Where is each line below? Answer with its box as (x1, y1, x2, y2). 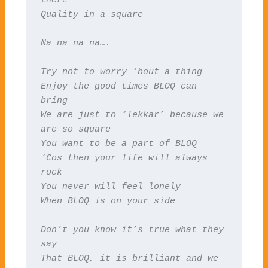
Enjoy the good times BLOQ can (40, 81, 197, 91)
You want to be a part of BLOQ (40, 138, 197, 148)
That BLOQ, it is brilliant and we (40, 253, 218, 263)
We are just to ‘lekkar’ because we (40, 109, 224, 120)
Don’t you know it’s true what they (40, 224, 224, 234)
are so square (40, 124, 111, 134)
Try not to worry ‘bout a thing (40, 66, 202, 77)
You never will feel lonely (40, 181, 181, 191)
